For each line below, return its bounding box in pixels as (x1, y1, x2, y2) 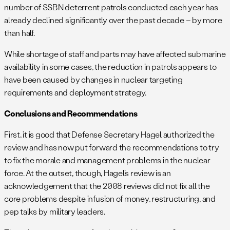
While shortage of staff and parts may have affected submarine (4, 48, 226, 59)
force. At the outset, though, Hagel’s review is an (4, 167, 171, 178)
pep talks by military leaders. (4, 205, 105, 217)
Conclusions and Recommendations (4, 107, 138, 119)
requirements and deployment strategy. (4, 86, 147, 98)
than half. (4, 27, 35, 38)
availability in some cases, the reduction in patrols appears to (4, 61, 217, 72)
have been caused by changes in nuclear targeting (4, 73, 183, 85)
